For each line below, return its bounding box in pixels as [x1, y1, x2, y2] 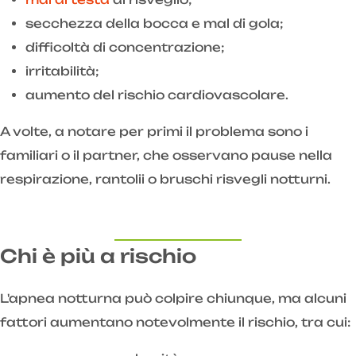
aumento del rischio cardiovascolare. [25, 87, 288, 103]
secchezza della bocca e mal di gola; [25, 16, 284, 32]
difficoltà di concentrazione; [25, 40, 225, 56]
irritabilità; [25, 64, 99, 79]
